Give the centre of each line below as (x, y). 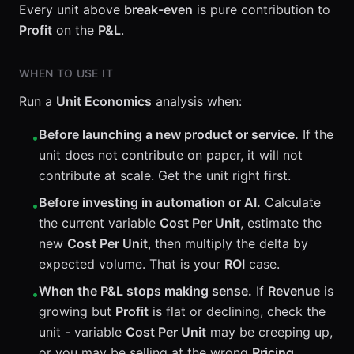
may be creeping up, (269, 332)
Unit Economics (104, 101)
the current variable (99, 223)
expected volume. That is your (132, 264)
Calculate (291, 202)
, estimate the (281, 223)
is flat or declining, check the (237, 311)
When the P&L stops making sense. (145, 291)
